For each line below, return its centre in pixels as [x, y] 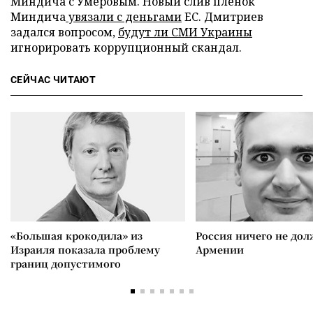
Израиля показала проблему [85, 249]
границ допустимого [66, 263]
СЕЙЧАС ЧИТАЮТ [53, 80]
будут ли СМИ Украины [185, 32]
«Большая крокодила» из [77, 235]
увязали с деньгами [124, 17]
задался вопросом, [64, 32]
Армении [220, 249]
